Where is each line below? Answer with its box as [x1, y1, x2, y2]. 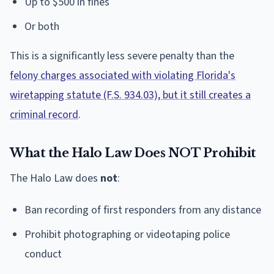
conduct [24, 246, 62, 262]
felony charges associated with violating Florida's [10, 67, 235, 83]
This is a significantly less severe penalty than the [10, 48, 234, 64]
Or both [24, 18, 59, 34]
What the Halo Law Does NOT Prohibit [10, 145, 256, 160]
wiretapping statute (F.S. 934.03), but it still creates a [10, 87, 251, 103]
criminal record [10, 106, 78, 122]
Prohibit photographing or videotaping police [24, 226, 230, 242]
